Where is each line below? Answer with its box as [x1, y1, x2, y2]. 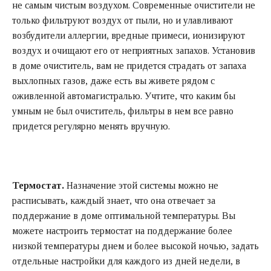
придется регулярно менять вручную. [12, 120, 170, 131]
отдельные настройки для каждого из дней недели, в [12, 255, 240, 266]
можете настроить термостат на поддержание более [12, 225, 232, 236]
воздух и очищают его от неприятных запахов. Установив [12, 45, 255, 56]
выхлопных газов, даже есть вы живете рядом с [12, 75, 215, 86]
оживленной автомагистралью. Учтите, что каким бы [12, 90, 235, 101]
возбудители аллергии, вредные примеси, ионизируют [12, 30, 245, 41]
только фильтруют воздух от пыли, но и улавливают [12, 15, 233, 25]
